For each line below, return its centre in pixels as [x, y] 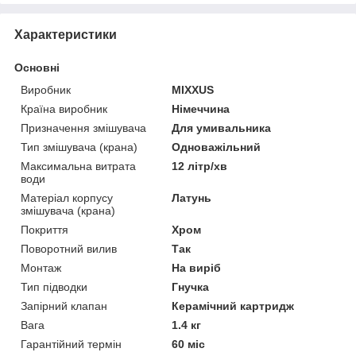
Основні [37, 68]
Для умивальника [222, 128]
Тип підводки [54, 287]
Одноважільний [217, 147]
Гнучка [191, 287]
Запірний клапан [64, 306]
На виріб [197, 268]
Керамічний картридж [233, 306]
